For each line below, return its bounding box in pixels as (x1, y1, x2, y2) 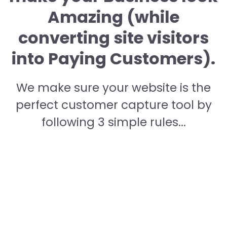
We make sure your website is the (16, 80, 211, 96)
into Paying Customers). (12, 47, 215, 70)
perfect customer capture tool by (15, 97, 212, 113)
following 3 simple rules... (41, 114, 186, 130)
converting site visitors (18, 26, 209, 49)
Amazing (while (48, 6, 179, 28)
